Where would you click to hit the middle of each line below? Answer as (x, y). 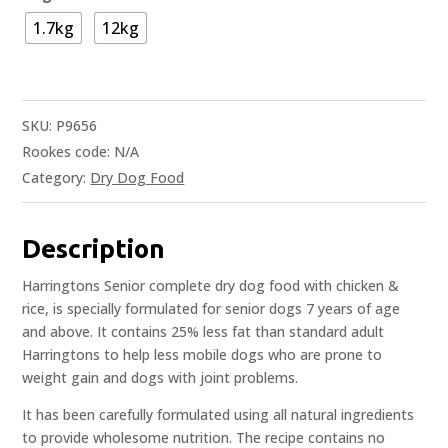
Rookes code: (68, 152)
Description (94, 249)
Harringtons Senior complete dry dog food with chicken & (211, 286)
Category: (56, 178)
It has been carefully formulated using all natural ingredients (218, 415)
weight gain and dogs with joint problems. (160, 378)
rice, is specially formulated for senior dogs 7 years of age (211, 309)
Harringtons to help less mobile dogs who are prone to (202, 355)
